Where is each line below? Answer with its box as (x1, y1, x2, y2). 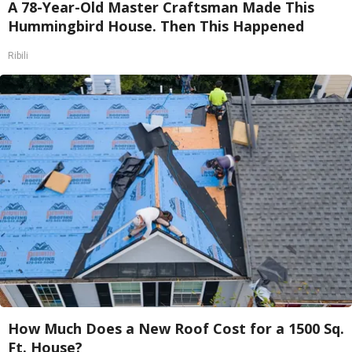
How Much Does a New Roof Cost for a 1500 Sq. (8, 319, 344, 338)
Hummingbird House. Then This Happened (8, 16, 304, 35)
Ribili (8, 50, 28, 61)
